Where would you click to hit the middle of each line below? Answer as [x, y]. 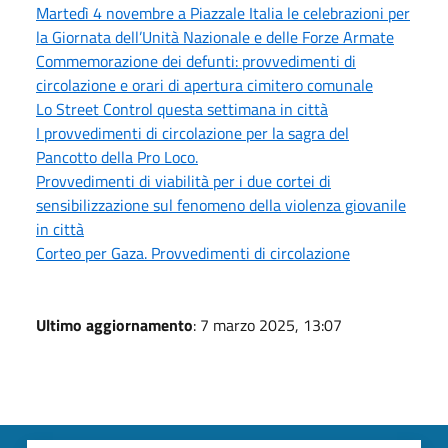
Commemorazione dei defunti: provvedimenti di [196, 60]
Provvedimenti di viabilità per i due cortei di [183, 180]
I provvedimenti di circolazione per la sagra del [192, 132]
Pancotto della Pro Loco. [117, 156]
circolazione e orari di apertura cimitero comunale [204, 84]
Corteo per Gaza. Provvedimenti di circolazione [193, 252]
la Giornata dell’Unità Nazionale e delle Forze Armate [215, 36]
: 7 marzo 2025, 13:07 [267, 324]
